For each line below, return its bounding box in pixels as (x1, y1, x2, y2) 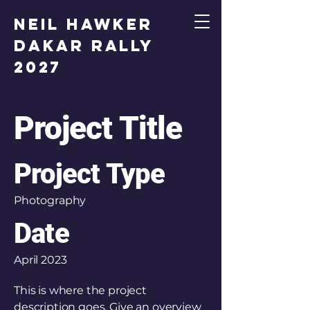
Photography (14, 194, 86, 207)
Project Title (14, 109, 183, 147)
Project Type (14, 158, 165, 190)
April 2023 (14, 253, 67, 266)
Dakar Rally (14, 36, 154, 55)
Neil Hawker (14, 15, 153, 34)
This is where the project (14, 284, 147, 297)
